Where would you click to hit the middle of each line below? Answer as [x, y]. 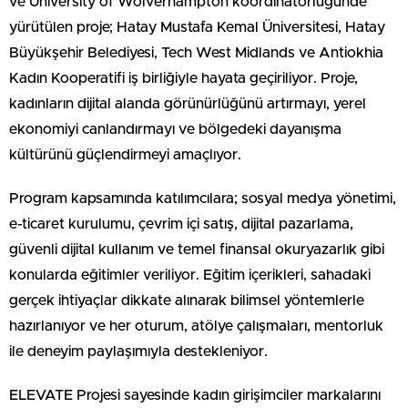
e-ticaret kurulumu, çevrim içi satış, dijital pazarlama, [181, 224]
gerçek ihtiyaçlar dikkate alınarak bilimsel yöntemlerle [187, 301]
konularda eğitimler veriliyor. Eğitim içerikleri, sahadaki [190, 275]
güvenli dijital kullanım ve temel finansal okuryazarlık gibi [197, 250]
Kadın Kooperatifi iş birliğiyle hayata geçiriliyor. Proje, [184, 79]
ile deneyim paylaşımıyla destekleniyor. [138, 352]
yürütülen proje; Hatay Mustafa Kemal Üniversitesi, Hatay [197, 28]
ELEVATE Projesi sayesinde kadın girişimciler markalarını [195, 396]
